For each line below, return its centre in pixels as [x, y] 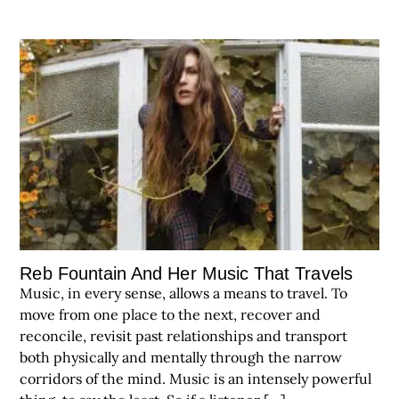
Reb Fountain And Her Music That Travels [186, 274]
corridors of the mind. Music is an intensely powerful [196, 379]
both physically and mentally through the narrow [181, 358]
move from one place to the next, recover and [171, 315]
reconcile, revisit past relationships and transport [184, 336]
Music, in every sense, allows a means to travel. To [184, 293]
